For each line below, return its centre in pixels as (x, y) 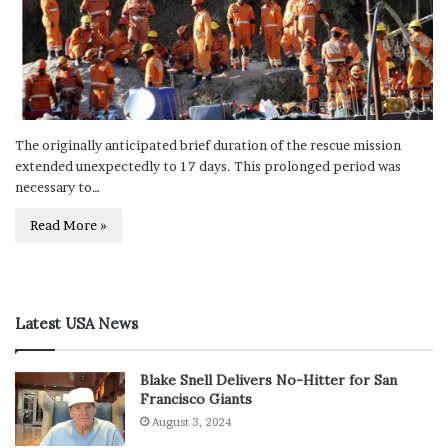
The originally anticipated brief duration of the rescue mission (208, 145)
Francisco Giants (196, 399)
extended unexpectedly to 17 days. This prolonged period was (208, 166)
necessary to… (57, 187)
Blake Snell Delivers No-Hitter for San (268, 380)
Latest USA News (76, 324)
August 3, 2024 (191, 422)
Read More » (68, 225)
